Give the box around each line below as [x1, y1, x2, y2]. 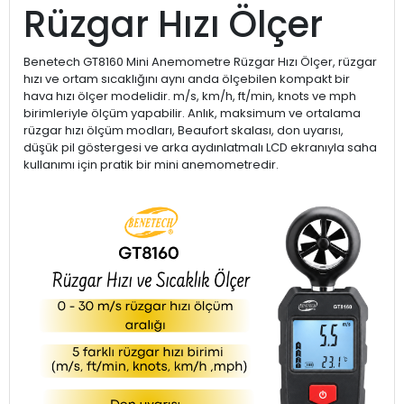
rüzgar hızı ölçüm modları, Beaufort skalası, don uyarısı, [23, 121, 344, 139]
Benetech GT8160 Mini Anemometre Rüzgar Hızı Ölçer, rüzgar [23, 52, 377, 70]
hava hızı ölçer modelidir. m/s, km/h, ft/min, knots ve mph [23, 87, 356, 105]
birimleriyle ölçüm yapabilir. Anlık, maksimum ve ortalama [23, 104, 361, 122]
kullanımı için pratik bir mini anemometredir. [23, 155, 279, 173]
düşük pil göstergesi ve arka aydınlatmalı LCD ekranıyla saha [23, 138, 377, 156]
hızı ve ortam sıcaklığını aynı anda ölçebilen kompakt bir [23, 69, 350, 87]
